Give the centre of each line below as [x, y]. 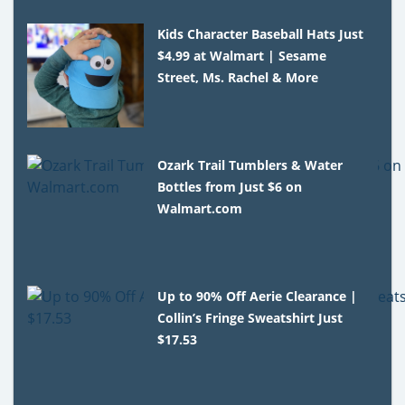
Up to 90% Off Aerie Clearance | [258, 296]
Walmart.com [200, 208]
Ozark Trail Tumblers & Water [250, 165]
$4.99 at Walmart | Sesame [242, 55]
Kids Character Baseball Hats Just [261, 33]
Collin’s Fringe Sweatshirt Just [250, 317]
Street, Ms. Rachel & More [238, 77]
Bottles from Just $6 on [230, 186]
